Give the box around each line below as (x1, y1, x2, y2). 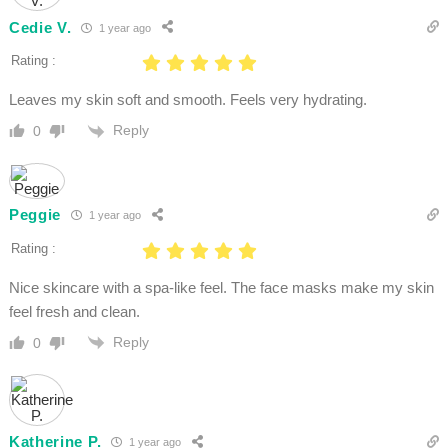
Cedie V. (8, 18, 72, 36)
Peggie (8, 206, 62, 224)
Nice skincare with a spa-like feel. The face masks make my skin (8, 278, 434, 296)
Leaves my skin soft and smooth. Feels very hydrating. (8, 91, 367, 109)
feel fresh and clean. (8, 302, 140, 320)
